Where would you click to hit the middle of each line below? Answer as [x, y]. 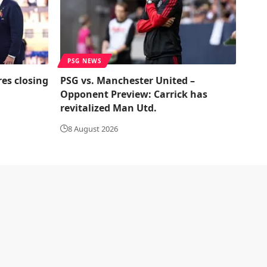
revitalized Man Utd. [108, 108]
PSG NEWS [85, 61]
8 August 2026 [93, 129]
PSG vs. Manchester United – [128, 80]
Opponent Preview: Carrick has [134, 94]
